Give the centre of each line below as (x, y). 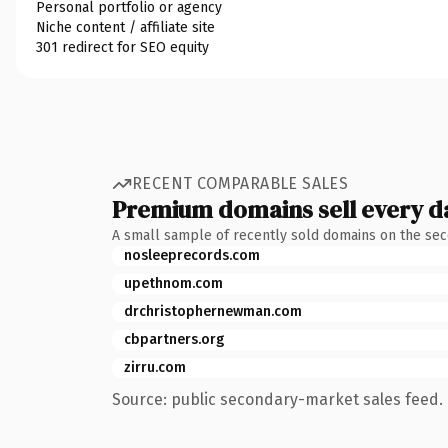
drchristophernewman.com (213, 311)
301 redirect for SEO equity (122, 47)
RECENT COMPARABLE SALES (240, 183)
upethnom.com (173, 283)
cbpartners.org (174, 339)
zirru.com (155, 367)
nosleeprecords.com (192, 255)
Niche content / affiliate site (125, 27)
